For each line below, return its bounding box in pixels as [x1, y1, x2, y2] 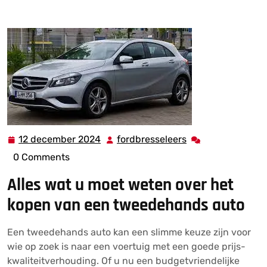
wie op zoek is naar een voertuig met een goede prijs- [7, 241, 246, 252]
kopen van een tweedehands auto [7, 194, 245, 216]
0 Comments [13, 151, 70, 163]
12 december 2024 [18, 133, 101, 145]
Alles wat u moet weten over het [7, 174, 234, 196]
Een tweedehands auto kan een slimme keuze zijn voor [7, 226, 251, 238]
